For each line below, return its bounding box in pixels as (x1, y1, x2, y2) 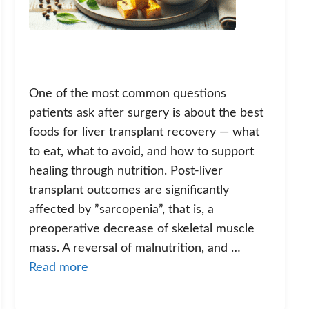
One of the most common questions (29, 87, 227, 100)
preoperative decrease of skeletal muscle (29, 222, 255, 235)
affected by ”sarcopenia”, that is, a (29, 203, 215, 216)
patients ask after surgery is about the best (29, 106, 264, 119)
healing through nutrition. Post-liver (29, 164, 223, 177)
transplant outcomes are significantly (29, 183, 230, 197)
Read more (29, 261, 89, 274)
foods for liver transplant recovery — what (29, 126, 260, 139)
